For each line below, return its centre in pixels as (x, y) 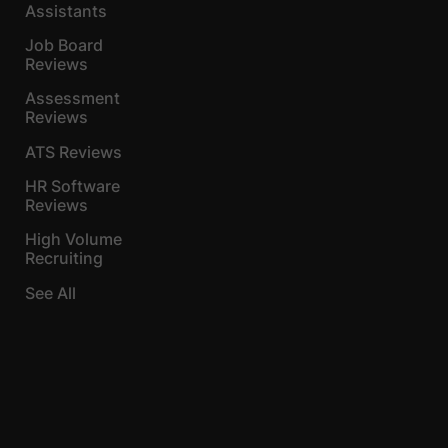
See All (50, 293)
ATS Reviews (73, 152)
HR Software (72, 186)
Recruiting (64, 258)
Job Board (64, 45)
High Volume (73, 239)
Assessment (72, 98)
